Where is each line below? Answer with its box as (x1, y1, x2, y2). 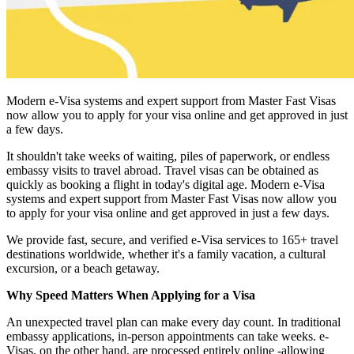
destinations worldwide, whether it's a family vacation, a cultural (6, 247, 326, 261)
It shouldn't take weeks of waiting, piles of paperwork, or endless (6, 149, 330, 163)
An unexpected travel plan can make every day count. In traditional (6, 314, 341, 329)
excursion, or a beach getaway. (6, 261, 160, 275)
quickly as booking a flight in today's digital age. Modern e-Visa (6, 177, 325, 191)
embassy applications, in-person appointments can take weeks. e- (6, 329, 329, 343)
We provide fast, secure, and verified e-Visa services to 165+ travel (6, 232, 338, 247)
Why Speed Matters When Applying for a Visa (6, 288, 255, 302)
